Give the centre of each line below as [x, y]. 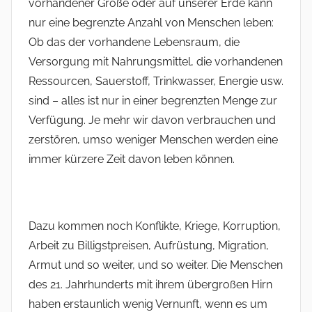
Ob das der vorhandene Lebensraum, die [134, 42]
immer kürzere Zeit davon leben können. [132, 159]
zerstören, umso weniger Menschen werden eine [153, 140]
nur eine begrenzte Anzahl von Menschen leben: [151, 23]
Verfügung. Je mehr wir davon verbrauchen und [152, 120]
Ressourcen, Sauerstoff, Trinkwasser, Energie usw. [156, 81]
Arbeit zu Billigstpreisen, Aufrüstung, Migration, [149, 246]
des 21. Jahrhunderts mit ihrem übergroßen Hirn [150, 285]
